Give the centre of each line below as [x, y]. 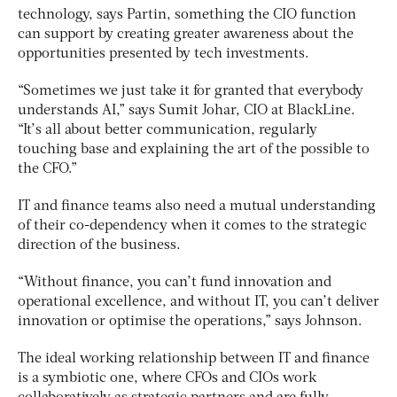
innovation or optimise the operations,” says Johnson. [192, 322]
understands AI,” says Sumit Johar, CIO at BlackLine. [187, 111]
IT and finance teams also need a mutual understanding [197, 207]
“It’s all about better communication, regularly [167, 131]
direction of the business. [99, 246]
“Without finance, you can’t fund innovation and [175, 283]
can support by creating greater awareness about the [186, 35]
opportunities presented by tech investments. [163, 54]
